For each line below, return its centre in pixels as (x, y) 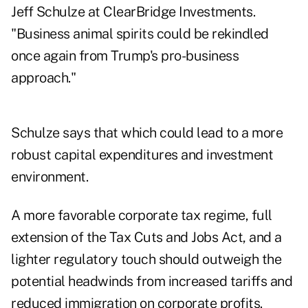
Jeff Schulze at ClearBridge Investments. (133, 12)
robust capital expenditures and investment (142, 155)
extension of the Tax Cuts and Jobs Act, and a (146, 238)
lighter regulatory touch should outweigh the (146, 260)
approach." (43, 78)
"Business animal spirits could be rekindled (140, 34)
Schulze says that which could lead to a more (147, 133)
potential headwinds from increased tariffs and (152, 282)
